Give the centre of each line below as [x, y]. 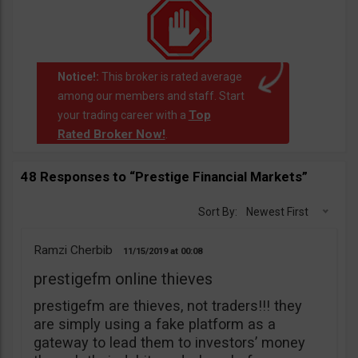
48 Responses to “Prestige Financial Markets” [164, 176]
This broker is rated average [170, 76]
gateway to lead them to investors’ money [169, 342]
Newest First [277, 211]
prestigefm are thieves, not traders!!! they [168, 305]
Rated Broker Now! [111, 134]
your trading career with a [123, 115]
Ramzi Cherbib [73, 250]
